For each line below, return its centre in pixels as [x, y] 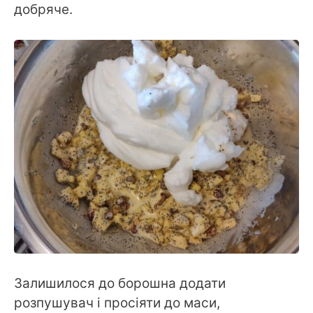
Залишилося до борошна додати [120, 283]
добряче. [43, 10]
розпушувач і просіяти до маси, [117, 303]
